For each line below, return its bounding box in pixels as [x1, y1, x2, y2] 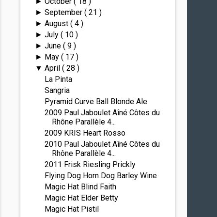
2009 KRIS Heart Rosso [45, 128, 126, 138]
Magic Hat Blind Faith [45, 182, 117, 191]
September [44, 8, 84, 17]
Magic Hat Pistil [45, 204, 99, 214]
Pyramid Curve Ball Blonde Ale [45, 97, 148, 106]
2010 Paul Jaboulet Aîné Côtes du [45, 139, 160, 149]
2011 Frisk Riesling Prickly [45, 160, 136, 169]
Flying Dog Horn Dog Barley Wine [45, 171, 157, 180]
